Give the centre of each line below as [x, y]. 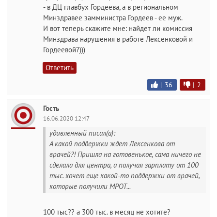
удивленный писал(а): [82, 133]
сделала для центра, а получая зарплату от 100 [124, 165]
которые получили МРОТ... [90, 186]
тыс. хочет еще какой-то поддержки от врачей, [125, 175]
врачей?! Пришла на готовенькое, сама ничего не [125, 154]
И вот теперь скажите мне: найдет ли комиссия [118, 28]
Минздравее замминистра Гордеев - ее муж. [113, 17]
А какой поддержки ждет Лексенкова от [112, 143]
